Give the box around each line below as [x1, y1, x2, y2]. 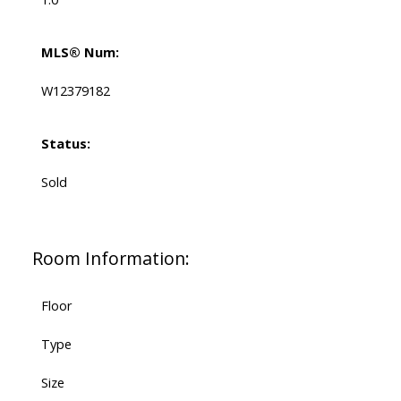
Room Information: [31, 246, 190, 271]
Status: [40, 134, 90, 153]
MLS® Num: [40, 43, 119, 62]
